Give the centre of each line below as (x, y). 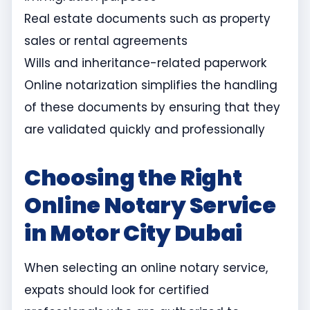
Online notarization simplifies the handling (151, 85)
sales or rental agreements (106, 41)
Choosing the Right (133, 178)
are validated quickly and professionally (145, 130)
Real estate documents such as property (147, 19)
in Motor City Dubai (133, 233)
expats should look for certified (117, 290)
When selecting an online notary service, (146, 268)
